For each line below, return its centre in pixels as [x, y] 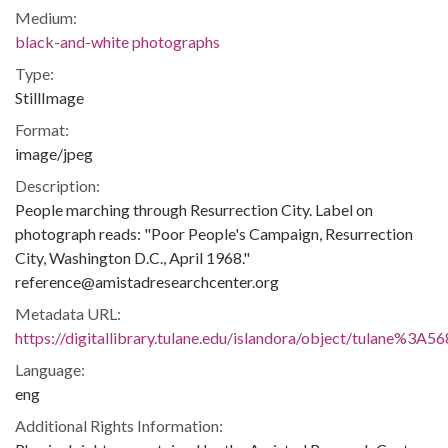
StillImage [49, 97]
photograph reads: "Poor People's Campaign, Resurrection [214, 233]
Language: [50, 369]
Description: [57, 185]
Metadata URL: [68, 313]
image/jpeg [54, 153]
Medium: [46, 17]
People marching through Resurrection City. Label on [194, 209]
